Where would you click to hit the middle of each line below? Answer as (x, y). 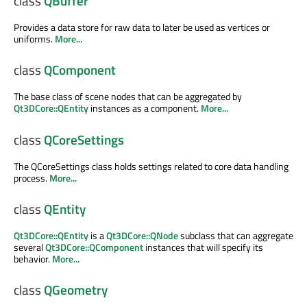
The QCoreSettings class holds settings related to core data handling (151, 166)
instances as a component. (145, 108)
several (29, 247)
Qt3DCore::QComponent (94, 247)
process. (32, 177)
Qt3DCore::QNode (142, 235)
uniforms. (34, 38)
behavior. (33, 258)
